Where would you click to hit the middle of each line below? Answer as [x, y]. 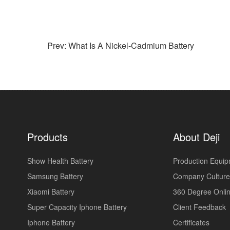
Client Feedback [199, 207]
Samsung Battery [55, 176]
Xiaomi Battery [51, 191]
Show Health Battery [60, 160]
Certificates [191, 222]
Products [47, 137]
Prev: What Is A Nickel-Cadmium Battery [121, 45]
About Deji [196, 137]
